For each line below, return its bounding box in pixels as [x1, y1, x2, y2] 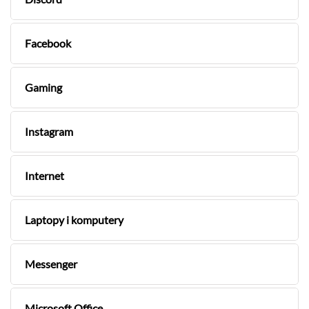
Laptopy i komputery [25, 213, 123, 227]
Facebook [25, 37, 71, 50]
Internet [25, 169, 64, 183]
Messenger [25, 257, 77, 271]
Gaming [25, 81, 62, 94]
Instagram [25, 125, 73, 139]
